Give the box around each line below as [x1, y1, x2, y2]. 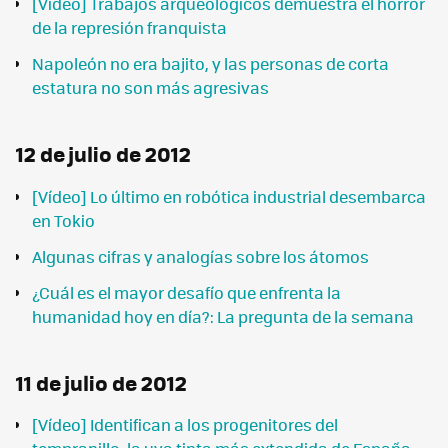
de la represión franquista [32, 15, 227, 39]
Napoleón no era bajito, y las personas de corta [32, 51, 389, 75]
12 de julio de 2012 [16, 138, 191, 170]
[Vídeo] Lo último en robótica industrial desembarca [32, 184, 426, 208]
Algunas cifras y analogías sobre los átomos [32, 244, 369, 268]
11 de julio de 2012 [16, 366, 187, 398]
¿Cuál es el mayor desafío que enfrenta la [32, 280, 341, 304]
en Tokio [32, 208, 95, 232]
